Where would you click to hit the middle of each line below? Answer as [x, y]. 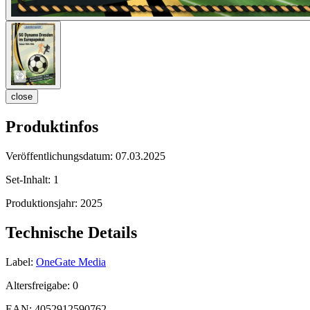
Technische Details [71, 232]
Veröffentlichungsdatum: [61, 156]
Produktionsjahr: [43, 203]
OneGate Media [71, 262]
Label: [19, 262]
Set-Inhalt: [29, 179]
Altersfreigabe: [39, 285]
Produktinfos [52, 127]
